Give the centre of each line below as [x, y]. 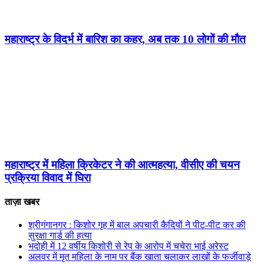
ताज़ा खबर [23, 202]
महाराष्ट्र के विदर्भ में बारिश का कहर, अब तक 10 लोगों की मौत [125, 39]
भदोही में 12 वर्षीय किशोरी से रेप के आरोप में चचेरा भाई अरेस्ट [128, 246]
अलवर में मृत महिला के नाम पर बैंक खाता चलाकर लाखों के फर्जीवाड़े [140, 257]
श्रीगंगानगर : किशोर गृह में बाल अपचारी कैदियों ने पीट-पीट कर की [137, 225]
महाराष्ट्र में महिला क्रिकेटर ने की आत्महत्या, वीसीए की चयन [122, 164]
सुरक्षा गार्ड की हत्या [60, 236]
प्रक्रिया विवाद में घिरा [48, 177]
